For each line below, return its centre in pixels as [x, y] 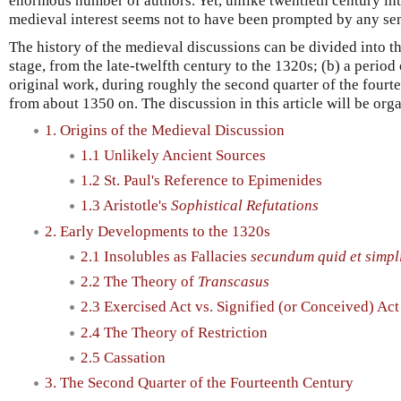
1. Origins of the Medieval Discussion [165, 130]
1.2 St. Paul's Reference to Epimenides [201, 181]
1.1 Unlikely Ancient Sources [173, 155]
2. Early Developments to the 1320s [158, 231]
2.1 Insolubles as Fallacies [166, 256]
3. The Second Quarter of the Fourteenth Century [199, 383]
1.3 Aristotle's [126, 206]
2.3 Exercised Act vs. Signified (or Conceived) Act [240, 307]
